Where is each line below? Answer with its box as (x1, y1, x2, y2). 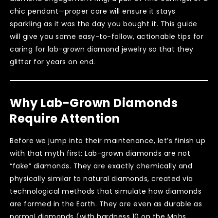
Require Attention (10, 110, 120, 127)
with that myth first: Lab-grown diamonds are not (10, 148, 190, 158)
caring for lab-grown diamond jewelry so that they (10, 44, 194, 54)
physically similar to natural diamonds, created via (10, 173, 193, 183)
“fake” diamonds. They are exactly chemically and (10, 161, 192, 171)
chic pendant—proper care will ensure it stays (10, 6, 176, 16)
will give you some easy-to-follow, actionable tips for (10, 31, 203, 41)
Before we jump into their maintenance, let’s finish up (10, 135, 205, 145)
